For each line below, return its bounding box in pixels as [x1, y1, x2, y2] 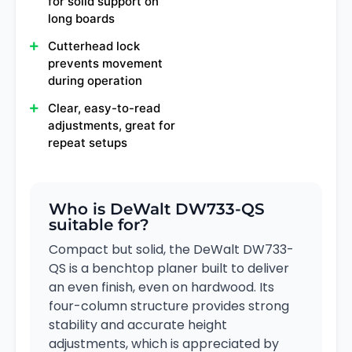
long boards [48, 11, 115, 27]
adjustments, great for [48, 117, 175, 133]
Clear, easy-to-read [48, 100, 160, 115]
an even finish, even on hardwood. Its [49, 278, 274, 297]
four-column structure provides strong [49, 297, 289, 316]
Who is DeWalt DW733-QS [49, 200, 265, 219]
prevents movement [48, 56, 163, 71]
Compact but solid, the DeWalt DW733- [49, 240, 294, 259]
